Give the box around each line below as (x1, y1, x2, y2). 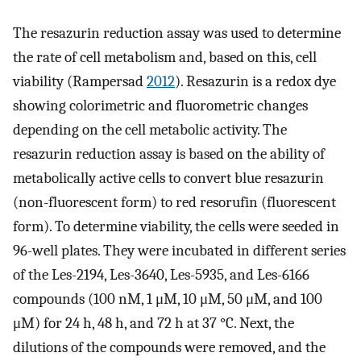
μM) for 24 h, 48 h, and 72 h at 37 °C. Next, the (13, 313, 294, 332)
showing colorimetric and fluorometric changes (13, 96, 308, 114)
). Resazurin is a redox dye (175, 72, 336, 90)
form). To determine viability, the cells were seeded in (13, 217, 339, 235)
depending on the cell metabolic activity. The (13, 120, 287, 139)
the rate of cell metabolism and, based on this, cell (13, 48, 317, 66)
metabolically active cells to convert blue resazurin (13, 168, 324, 187)
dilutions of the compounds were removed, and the (13, 338, 326, 356)
